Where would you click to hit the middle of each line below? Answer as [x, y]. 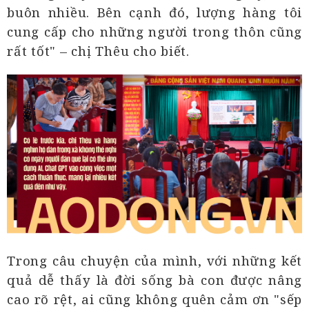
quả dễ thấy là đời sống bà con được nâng [154, 280]
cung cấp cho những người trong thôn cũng [154, 32]
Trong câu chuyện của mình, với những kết [154, 261]
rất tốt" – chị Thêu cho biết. [98, 51]
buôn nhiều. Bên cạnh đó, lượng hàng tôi [154, 12]
